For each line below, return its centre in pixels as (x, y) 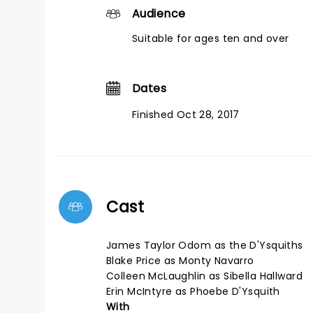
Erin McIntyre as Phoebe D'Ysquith (193, 291)
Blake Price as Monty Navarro (180, 261)
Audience (159, 14)
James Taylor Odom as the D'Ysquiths (205, 245)
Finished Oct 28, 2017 (186, 115)
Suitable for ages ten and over (211, 38)
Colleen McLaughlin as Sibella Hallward (204, 276)
